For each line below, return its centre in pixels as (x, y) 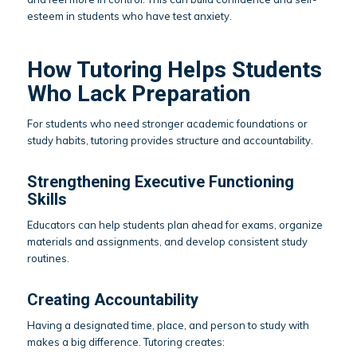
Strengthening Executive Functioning (160, 181)
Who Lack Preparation (138, 94)
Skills (47, 199)
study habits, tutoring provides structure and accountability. (170, 140)
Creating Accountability (112, 299)
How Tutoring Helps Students (174, 70)
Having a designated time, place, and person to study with (168, 325)
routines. (48, 258)
